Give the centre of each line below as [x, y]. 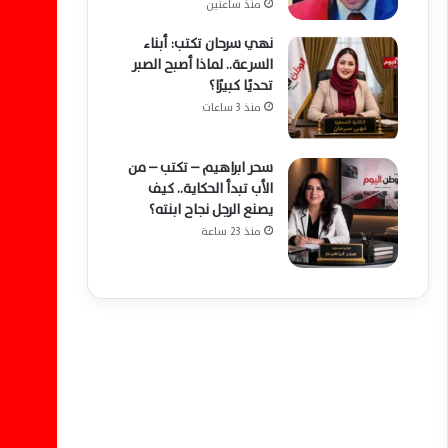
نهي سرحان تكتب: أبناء [208, 43]
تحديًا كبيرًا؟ [241, 85]
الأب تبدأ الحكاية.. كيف [210, 188]
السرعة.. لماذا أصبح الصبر [202, 64]
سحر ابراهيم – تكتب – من [200, 167]
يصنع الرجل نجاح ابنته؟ [211, 209]
